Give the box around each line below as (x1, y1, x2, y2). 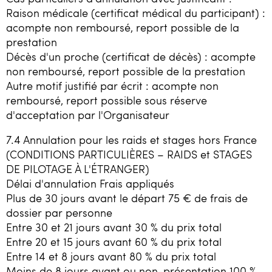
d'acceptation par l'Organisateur (6, 107, 169, 122)
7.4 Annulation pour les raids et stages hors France (6, 132, 257, 148)
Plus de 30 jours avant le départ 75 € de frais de (6, 191, 248, 206)
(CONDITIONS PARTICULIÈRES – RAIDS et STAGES (6, 147, 252, 162)
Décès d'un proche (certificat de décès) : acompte (6, 49, 256, 64)
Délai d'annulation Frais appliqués (6, 176, 174, 191)
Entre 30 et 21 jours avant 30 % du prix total (6, 220, 222, 235)
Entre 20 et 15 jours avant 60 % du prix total (6, 234, 222, 250)
